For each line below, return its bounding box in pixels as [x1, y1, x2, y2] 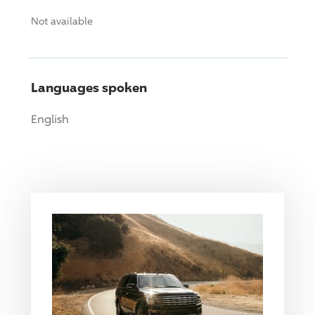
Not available [31, 14, 93, 27]
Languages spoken [31, 79, 147, 95]
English [31, 112, 69, 126]
